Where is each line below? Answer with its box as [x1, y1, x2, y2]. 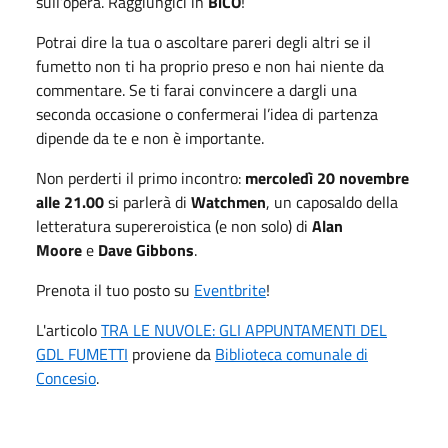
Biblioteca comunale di [215, 341, 368, 366]
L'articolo [36, 317, 101, 342]
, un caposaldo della [266, 189, 398, 214]
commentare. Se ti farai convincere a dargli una [36, 77, 357, 102]
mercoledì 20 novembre [245, 165, 409, 190]
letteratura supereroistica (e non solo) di [36, 213, 312, 238]
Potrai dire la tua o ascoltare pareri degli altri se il [36, 29, 371, 54]
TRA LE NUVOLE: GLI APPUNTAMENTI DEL [101, 317, 387, 342]
